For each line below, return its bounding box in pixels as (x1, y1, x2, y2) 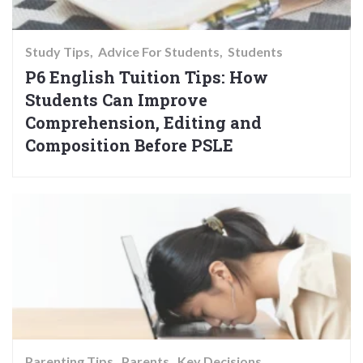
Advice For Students (98, 44, 220, 60)
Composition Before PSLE (25, 135, 233, 156)
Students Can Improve (25, 89, 207, 111)
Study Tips (25, 44, 90, 60)
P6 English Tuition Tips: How (25, 66, 268, 88)
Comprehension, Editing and (25, 112, 262, 134)
